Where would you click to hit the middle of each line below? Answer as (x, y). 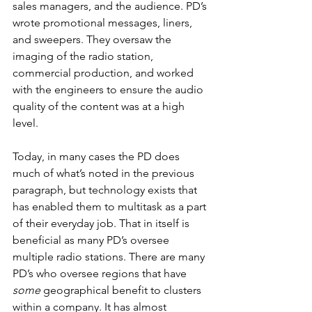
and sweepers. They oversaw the (93, 39)
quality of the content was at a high (100, 106)
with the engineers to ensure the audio (109, 89)
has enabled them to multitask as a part (111, 206)
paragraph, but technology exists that (106, 190)
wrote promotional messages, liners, (104, 23)
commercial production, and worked (104, 73)
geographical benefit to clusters (122, 290)
